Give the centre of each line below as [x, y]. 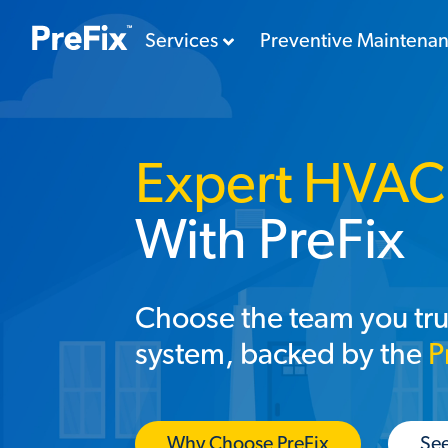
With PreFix [269, 241]
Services [181, 40]
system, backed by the [281, 355]
